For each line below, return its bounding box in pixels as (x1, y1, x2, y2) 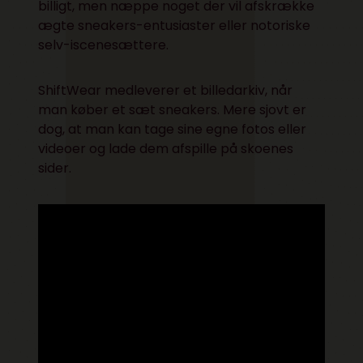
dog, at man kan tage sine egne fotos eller (38, 119, 307, 139)
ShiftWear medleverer (38, 80, 181, 100)
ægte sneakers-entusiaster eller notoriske (38, 15, 311, 35)
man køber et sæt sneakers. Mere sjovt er (38, 100, 307, 119)
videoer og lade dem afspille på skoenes (38, 139, 294, 158)
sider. (38, 158, 72, 177)
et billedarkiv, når (180, 80, 293, 100)
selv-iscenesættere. (38, 35, 169, 54)
